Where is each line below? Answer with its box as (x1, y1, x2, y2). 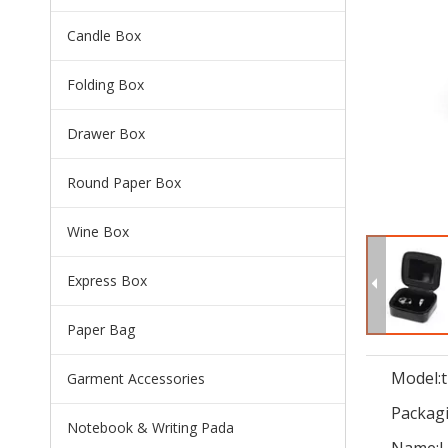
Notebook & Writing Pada (67, 417, 234, 437)
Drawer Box (67, 123, 145, 143)
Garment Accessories (67, 368, 205, 388)
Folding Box (67, 74, 144, 94)
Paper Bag (67, 319, 135, 339)
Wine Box (67, 221, 129, 241)
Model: (391, 366, 441, 389)
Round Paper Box (67, 172, 181, 192)
